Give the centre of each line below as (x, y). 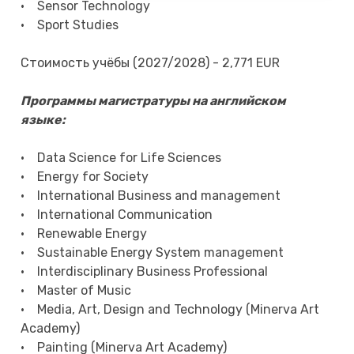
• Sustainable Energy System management (153, 253)
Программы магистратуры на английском (154, 101)
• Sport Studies (70, 25)
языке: (43, 120)
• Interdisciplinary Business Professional (145, 272)
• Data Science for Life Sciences (121, 158)
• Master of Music (76, 291)
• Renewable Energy (84, 234)
